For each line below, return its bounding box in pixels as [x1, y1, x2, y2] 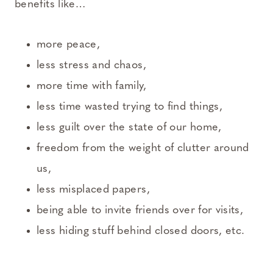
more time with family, [37, 80, 146, 93]
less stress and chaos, [37, 60, 146, 72]
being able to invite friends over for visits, [37, 205, 244, 217]
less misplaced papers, [37, 184, 150, 196]
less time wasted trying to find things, [37, 101, 223, 113]
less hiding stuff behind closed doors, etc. [37, 225, 245, 238]
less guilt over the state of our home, [37, 122, 222, 134]
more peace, [37, 39, 100, 51]
